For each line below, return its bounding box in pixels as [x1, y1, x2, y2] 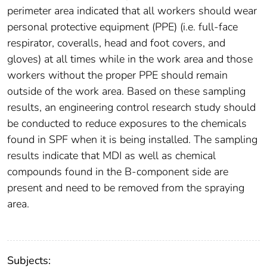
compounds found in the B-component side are [7, 164, 228, 179]
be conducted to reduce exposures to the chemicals [7, 116, 247, 131]
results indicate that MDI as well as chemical [7, 148, 216, 163]
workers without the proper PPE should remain [7, 68, 228, 83]
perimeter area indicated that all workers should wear [7, 4, 257, 18]
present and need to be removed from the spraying [7, 181, 244, 195]
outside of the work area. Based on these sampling [7, 84, 246, 99]
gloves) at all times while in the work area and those [7, 52, 253, 67]
